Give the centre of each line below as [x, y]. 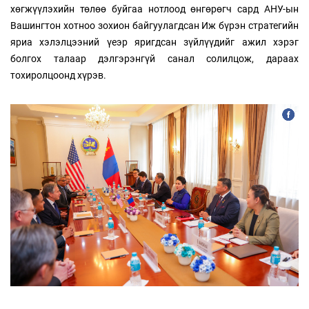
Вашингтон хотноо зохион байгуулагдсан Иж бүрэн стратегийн [154, 26]
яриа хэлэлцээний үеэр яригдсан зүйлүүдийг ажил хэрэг [154, 42]
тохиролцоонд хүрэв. [58, 76]
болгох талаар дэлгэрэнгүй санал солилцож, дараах [154, 59]
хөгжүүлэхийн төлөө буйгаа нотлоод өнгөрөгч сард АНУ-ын [154, 9]
